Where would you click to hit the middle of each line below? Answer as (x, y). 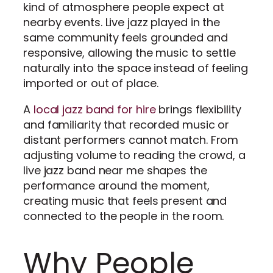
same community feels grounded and (126, 37)
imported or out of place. (91, 83)
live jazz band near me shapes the (115, 170)
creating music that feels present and (125, 200)
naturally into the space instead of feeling (136, 68)
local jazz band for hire (94, 109)
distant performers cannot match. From (131, 140)
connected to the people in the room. (124, 216)
